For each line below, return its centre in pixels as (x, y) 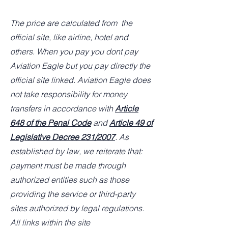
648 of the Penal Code (51, 122)
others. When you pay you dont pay (74, 51)
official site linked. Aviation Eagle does (80, 80)
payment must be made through (68, 165)
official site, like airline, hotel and (69, 37)
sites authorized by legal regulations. (77, 208)
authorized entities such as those (70, 179)
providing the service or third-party (73, 194)
